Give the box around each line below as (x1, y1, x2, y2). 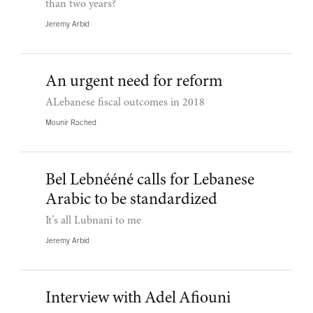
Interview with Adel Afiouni (45, 290, 231, 307)
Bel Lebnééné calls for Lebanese (45, 172, 254, 189)
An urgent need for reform (45, 73, 223, 91)
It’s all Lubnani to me (45, 214, 141, 226)
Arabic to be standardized (45, 191, 217, 209)
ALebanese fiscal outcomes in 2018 (45, 96, 205, 108)
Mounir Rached (45, 117, 96, 126)
